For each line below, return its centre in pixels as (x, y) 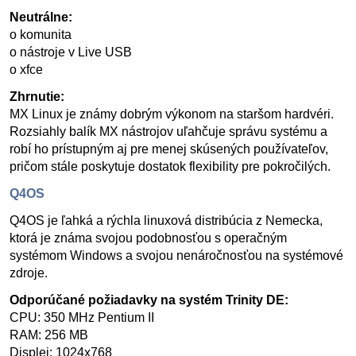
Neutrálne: (41, 17)
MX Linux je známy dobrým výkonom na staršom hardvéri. (172, 114)
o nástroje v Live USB (71, 52)
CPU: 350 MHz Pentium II (82, 317)
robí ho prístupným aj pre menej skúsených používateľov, (169, 149)
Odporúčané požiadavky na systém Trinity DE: (149, 300)
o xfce (26, 70)
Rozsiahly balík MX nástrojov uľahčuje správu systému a (168, 132)
